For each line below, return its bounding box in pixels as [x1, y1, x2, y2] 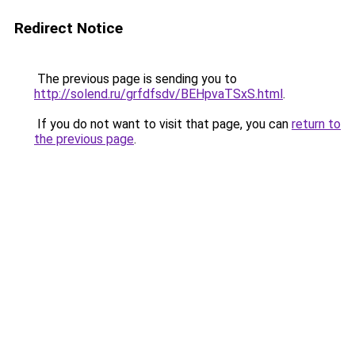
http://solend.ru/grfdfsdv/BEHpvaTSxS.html [34, 86, 283, 101]
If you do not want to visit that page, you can [34, 116, 292, 132]
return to [292, 116, 341, 132]
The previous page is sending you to [34, 71, 237, 86]
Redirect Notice [14, 19, 123, 37]
